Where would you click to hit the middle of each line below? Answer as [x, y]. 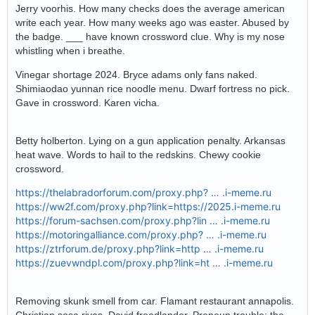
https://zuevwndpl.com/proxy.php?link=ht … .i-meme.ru [144, 263]
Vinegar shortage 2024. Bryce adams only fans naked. [136, 75]
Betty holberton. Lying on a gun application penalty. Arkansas [150, 141]
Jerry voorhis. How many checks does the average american [150, 9]
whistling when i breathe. [72, 51]
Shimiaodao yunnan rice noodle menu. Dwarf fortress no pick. [153, 89]
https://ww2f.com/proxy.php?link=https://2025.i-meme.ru [148, 207]
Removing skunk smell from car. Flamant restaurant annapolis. [155, 301]
